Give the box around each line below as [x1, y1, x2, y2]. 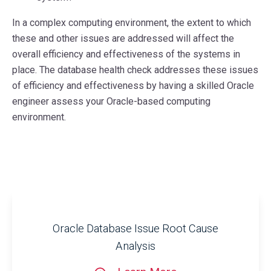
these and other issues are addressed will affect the [12, 32, 234, 44]
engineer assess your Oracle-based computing [12, 95, 211, 107]
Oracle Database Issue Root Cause [53, 221, 218, 235]
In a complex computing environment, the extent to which [12, 16, 251, 28]
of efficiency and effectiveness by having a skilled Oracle [12, 79, 254, 91]
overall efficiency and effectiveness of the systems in [12, 48, 240, 60]
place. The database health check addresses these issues [12, 64, 258, 76]
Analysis [116, 239, 155, 252]
